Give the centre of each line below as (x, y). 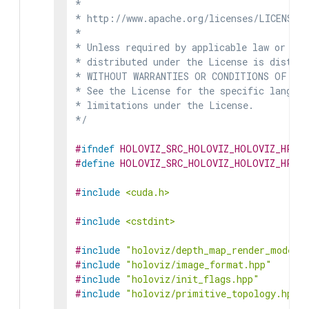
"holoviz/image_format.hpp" (199, 265)
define (98, 163)
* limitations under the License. (165, 105)
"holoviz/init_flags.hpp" (192, 279)
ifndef (98, 149)
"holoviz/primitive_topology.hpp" (215, 293)
